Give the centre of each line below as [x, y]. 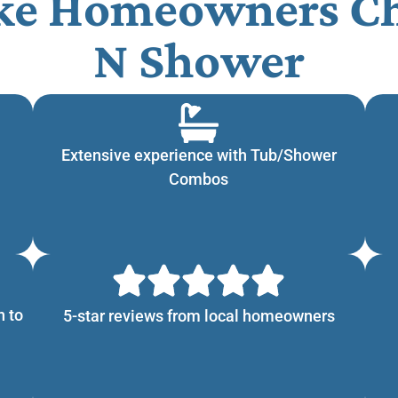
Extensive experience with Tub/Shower [199, 155]
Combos [199, 179]
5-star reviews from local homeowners [199, 315]
